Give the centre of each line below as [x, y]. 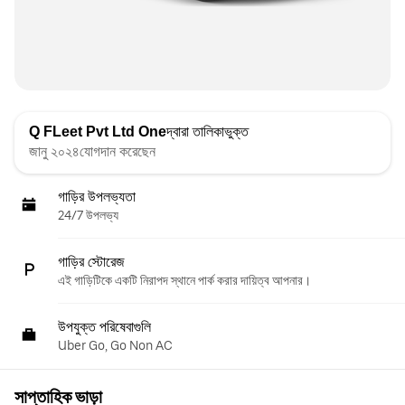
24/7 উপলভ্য [88, 215]
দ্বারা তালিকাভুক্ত [207, 132]
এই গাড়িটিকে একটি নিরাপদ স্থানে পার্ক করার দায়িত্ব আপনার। [184, 280]
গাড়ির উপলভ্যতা [97, 197]
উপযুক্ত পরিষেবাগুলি [104, 327]
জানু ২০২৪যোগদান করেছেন [92, 151]
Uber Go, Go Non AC [115, 345]
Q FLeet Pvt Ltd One [98, 132]
